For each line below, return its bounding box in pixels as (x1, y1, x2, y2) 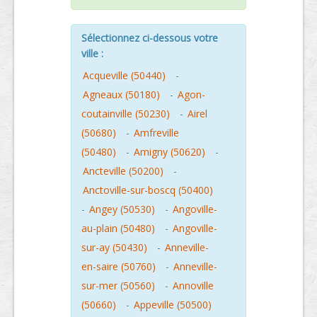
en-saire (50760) (81, 260, 156, 273)
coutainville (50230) (81, 107, 170, 120)
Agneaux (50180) (83, 88, 160, 101)
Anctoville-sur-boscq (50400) (83, 183, 213, 197)
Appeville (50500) (134, 298, 212, 311)
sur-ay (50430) (81, 241, 147, 254)
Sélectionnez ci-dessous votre (81, 31, 218, 45)
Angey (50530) (89, 202, 155, 216)
